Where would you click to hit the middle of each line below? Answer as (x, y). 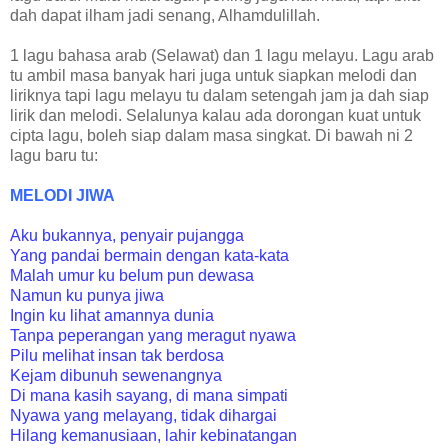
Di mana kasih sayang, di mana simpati (149, 396)
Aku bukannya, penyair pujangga (127, 236)
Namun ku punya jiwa (87, 296)
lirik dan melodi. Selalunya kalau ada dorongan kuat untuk (215, 116)
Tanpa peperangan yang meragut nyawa (153, 336)
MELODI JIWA (62, 196)
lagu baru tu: (54, 156)
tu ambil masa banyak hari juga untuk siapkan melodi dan (213, 76)
